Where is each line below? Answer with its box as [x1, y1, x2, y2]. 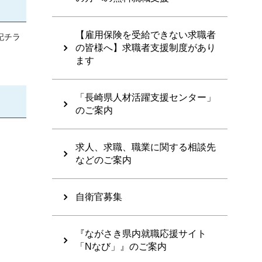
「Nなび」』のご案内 [75, 242, 167, 252]
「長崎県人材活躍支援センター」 [75, 92, 216, 103]
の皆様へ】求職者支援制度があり [75, 43, 216, 53]
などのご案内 [75, 155, 132, 166]
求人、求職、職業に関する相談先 [75, 142, 216, 153]
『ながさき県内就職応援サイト [75, 229, 206, 239]
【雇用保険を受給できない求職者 [75, 30, 216, 40]
